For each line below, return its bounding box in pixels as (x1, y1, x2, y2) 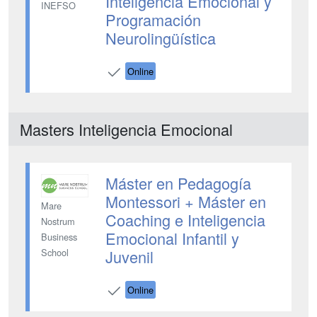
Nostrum (41, 214, 75, 229)
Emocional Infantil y (105, 227, 239, 249)
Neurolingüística (105, 27, 216, 49)
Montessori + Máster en (105, 190, 266, 212)
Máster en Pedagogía (105, 172, 251, 194)
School (41, 246, 69, 260)
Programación (105, 8, 201, 30)
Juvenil (105, 246, 154, 267)
